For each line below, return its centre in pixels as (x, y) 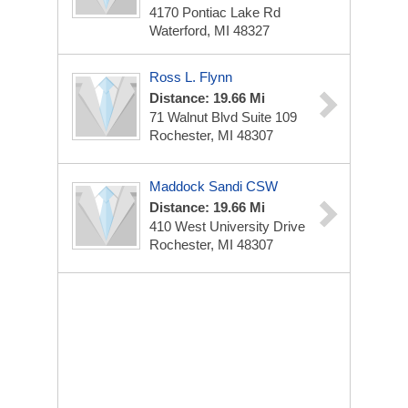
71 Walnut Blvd (195, 117)
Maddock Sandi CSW (214, 186)
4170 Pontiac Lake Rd (215, 12)
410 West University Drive (227, 226)
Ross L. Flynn (191, 77)
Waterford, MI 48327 (209, 31)
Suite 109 (269, 117)
